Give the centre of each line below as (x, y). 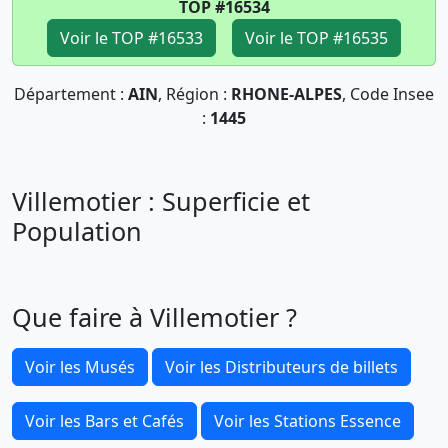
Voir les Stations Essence (307, 421)
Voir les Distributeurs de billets (281, 367)
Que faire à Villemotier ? (154, 317)
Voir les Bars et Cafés (104, 421)
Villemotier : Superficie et (161, 201)
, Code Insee (388, 94)
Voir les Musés (80, 367)
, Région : (194, 94)
